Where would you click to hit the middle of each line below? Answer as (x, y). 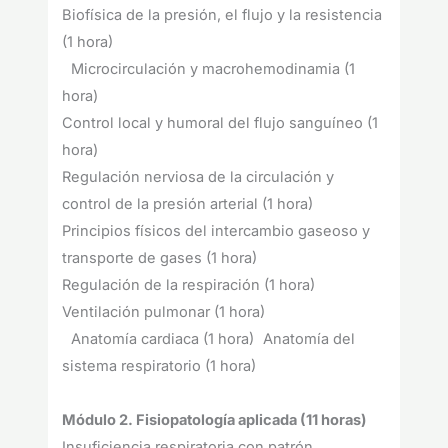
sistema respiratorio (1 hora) (159, 366)
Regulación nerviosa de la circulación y (198, 177)
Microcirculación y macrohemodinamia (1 (209, 69)
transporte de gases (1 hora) (160, 258)
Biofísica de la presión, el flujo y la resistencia (222, 15)
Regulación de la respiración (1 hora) (193, 285)
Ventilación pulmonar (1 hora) (164, 312)
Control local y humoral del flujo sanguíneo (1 (220, 123)
